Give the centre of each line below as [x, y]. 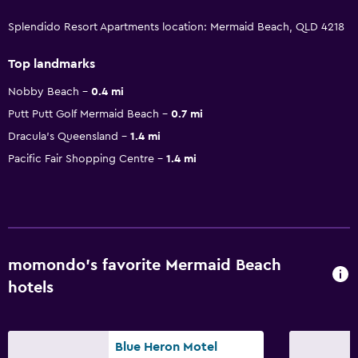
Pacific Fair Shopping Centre [81, 159]
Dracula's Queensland [63, 136]
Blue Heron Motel [166, 346]
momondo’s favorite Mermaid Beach [145, 265]
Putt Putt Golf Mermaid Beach [84, 114]
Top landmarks [52, 64]
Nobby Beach [44, 91]
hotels [31, 287]
